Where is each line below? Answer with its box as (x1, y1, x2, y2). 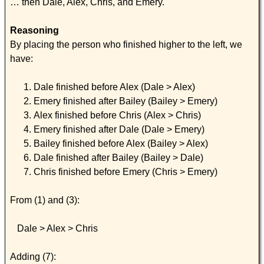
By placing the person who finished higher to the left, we (10, 39, 242, 49)
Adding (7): (10, 251, 56, 262)
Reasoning (10, 25, 59, 35)
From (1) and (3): (10, 194, 80, 205)
